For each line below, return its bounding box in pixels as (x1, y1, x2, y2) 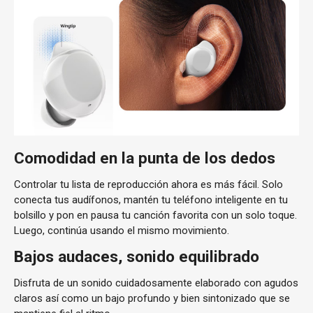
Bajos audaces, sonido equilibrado (14, 247, 259, 265)
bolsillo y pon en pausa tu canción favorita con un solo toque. (14, 208, 297, 221)
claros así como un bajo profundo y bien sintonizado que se (14, 291, 290, 305)
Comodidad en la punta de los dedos (14, 148, 275, 167)
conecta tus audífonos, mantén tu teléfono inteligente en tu (14, 193, 288, 206)
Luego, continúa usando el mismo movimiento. (14, 224, 232, 237)
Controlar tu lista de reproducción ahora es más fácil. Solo (14, 177, 283, 191)
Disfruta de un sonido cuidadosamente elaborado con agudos (14, 276, 298, 289)
